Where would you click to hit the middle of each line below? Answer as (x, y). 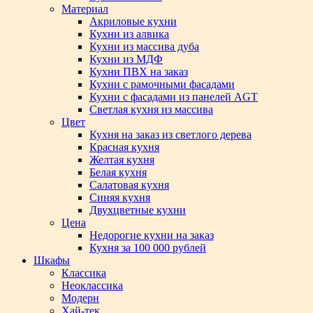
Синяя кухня (120, 197)
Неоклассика (92, 285)
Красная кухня (124, 147)
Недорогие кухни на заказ (152, 235)
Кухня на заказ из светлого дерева (170, 134)
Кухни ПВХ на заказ (139, 72)
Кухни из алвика (129, 34)
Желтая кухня (122, 160)
